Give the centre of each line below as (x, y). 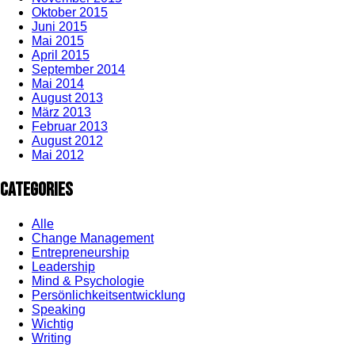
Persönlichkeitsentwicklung (109, 296)
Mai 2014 (58, 84)
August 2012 (67, 141)
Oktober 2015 (70, 13)
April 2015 (61, 55)
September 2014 (78, 70)
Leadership (63, 267)
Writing (52, 338)
